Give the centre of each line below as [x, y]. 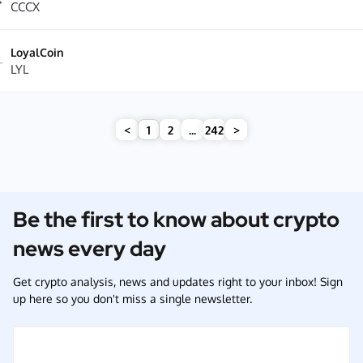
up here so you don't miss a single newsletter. [132, 299]
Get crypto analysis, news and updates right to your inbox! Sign [178, 282]
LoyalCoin [37, 52]
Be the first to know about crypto [176, 220]
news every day [90, 249]
